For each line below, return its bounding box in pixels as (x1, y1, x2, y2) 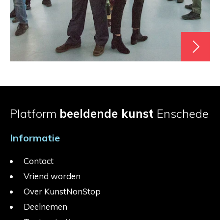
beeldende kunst (59, 106, 154, 121)
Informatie (10, 131, 60, 144)
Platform (10, 106, 59, 121)
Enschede (154, 106, 209, 121)
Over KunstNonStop (24, 186, 101, 196)
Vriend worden (24, 170, 81, 181)
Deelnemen (24, 201, 67, 212)
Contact (24, 155, 54, 166)
